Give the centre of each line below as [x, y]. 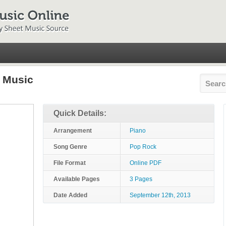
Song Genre [70, 147]
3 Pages [141, 179]
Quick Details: [80, 113]
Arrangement [73, 131]
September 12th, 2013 [160, 195]
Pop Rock [143, 147]
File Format [70, 163]
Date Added [70, 195]
